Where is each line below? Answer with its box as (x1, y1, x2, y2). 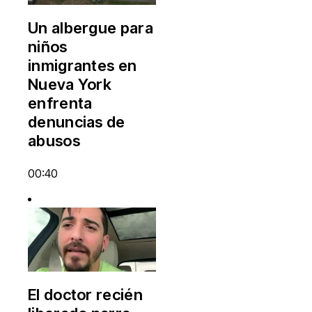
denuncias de (28, 112, 125, 131)
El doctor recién (28, 285, 143, 304)
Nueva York (28, 75, 112, 93)
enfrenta (28, 93, 93, 112)
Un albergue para (28, 18, 153, 37)
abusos (28, 131, 80, 150)
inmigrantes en (28, 56, 137, 75)
